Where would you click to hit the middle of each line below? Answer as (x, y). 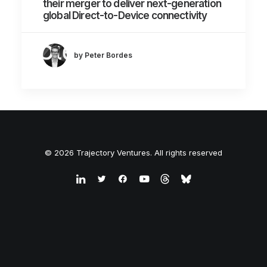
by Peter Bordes (103, 55)
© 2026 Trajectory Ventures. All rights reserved (133, 153)
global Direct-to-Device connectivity (125, 15)
